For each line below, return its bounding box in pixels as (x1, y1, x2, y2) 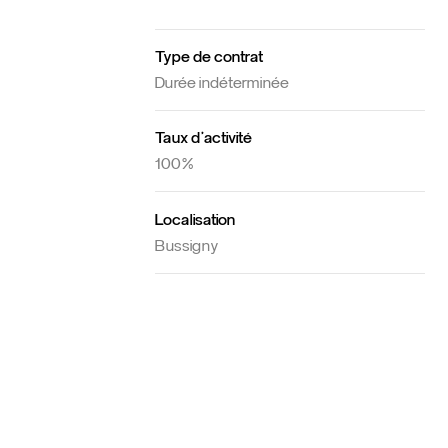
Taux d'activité (154, 129, 252, 147)
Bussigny (154, 237, 218, 255)
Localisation (154, 211, 235, 229)
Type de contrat (154, 48, 263, 66)
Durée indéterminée (154, 74, 289, 92)
